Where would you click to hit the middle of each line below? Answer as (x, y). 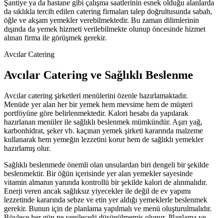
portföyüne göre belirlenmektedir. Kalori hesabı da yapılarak (96, 113)
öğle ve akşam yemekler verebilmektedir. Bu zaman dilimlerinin (101, 20)
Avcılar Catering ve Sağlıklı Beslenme (99, 75)
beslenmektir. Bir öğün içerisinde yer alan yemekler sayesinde (98, 173)
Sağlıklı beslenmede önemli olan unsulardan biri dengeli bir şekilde (106, 164)
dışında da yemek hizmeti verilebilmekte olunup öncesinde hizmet (105, 29)
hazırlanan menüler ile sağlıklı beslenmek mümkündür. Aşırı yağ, (103, 122)
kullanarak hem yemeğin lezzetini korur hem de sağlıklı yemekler (104, 139)
